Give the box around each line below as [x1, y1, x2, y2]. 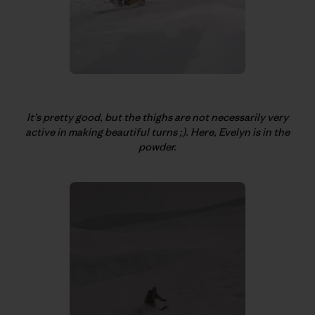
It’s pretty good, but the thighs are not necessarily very [27, 110, 288, 124]
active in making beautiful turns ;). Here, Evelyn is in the [25, 125, 290, 139]
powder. [139, 140, 176, 154]
